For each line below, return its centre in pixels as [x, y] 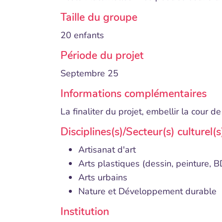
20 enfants [82, 35]
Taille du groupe [99, 17]
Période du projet [102, 55]
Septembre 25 [89, 73]
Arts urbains [103, 177]
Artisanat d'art [107, 150]
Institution [85, 212]
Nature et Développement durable [147, 191]
